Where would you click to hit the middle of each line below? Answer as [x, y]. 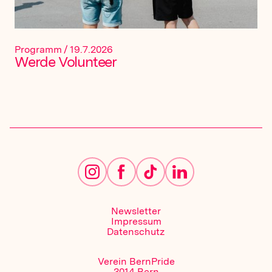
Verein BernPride [136, 262]
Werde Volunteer [66, 62]
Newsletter [136, 211]
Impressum [136, 222]
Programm [38, 50]
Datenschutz [136, 232]
